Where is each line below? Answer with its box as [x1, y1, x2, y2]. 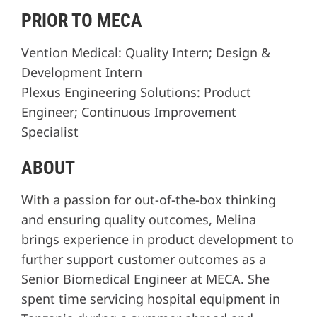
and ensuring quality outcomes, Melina [21, 211, 256, 229]
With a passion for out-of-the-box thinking [21, 191, 276, 209]
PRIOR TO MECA [21, 10, 142, 32]
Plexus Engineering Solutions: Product [21, 83, 251, 101]
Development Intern [21, 64, 142, 81]
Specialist [21, 123, 79, 141]
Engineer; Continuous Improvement [21, 103, 236, 121]
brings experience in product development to [21, 231, 294, 248]
